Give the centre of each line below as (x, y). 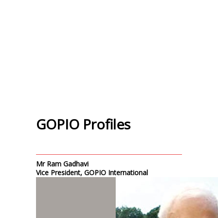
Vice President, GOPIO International (92, 173)
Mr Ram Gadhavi (62, 164)
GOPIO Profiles (83, 124)
